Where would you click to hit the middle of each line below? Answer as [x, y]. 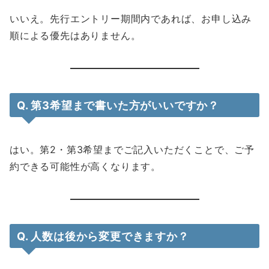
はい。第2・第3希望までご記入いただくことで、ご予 [132, 150]
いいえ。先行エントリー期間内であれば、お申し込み [131, 19]
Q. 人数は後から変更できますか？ [103, 236]
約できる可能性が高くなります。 [85, 167]
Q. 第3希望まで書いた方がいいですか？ [118, 105]
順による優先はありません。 [75, 36]
